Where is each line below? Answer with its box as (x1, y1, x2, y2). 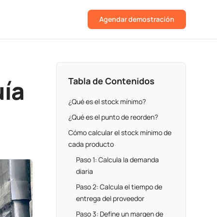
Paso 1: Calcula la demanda (76, 155, 159, 164)
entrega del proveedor (76, 194, 144, 203)
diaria (76, 167, 93, 176)
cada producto (68, 139, 114, 149)
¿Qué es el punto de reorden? (68, 112, 158, 122)
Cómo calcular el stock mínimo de (68, 128, 171, 137)
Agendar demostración (99, 15, 174, 24)
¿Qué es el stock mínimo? (68, 97, 146, 106)
